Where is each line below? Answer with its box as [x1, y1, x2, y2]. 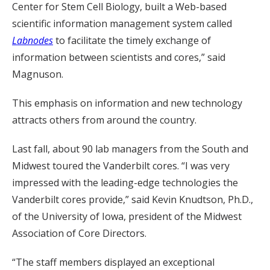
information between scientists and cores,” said [12, 50, 225, 64]
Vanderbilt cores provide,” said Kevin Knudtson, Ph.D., [12, 192, 253, 206]
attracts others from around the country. [12, 113, 196, 127]
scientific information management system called [12, 16, 232, 30]
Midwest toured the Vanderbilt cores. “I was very [12, 159, 230, 172]
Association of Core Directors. [12, 226, 146, 240]
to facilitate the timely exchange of [53, 33, 211, 47]
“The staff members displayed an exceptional [12, 255, 215, 269]
